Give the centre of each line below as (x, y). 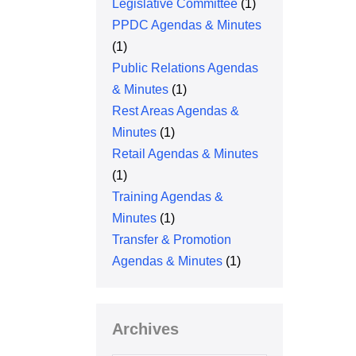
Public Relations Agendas (186, 68)
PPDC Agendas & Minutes (187, 25)
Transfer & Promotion (172, 240)
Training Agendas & (168, 197)
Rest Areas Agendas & (176, 111)
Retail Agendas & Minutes (186, 154)
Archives (146, 329)
